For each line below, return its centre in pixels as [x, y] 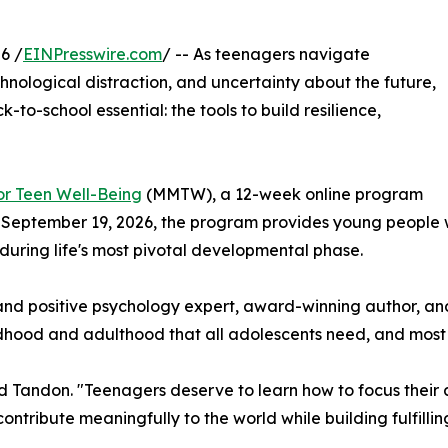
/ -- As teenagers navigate [266, 54]
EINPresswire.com [92, 54]
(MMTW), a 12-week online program [282, 194]
